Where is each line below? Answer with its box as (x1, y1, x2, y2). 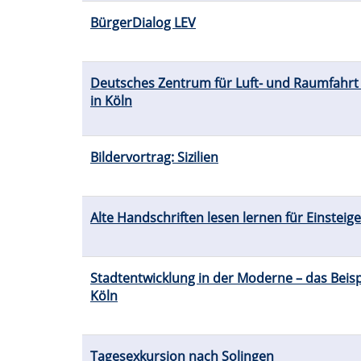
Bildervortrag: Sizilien (90, 148, 218, 167)
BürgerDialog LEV (90, 14, 196, 32)
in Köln (90, 92, 132, 110)
